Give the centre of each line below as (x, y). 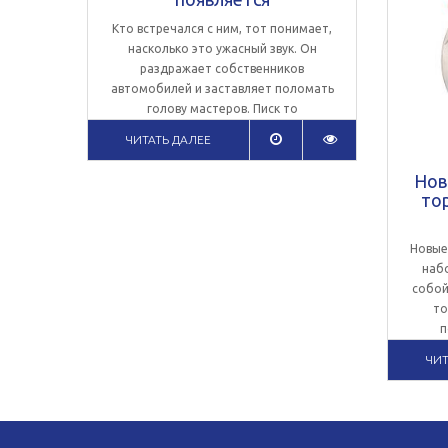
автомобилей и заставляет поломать (222, 88)
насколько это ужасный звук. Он (222, 48)
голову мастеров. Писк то (222, 108)
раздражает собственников (222, 68)
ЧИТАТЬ (147, 139)
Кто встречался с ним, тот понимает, (222, 28)
